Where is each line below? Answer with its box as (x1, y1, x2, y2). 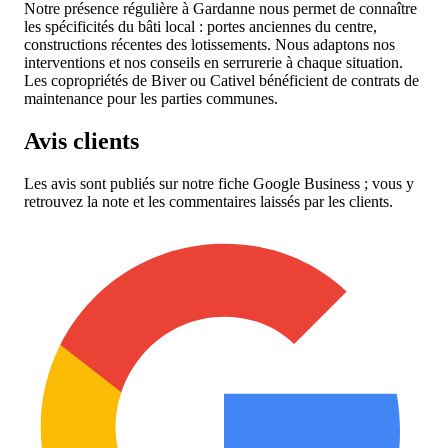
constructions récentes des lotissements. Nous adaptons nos (24, 35, 395, 53)
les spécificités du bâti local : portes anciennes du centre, (24, 17, 377, 35)
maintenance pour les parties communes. (24, 89, 278, 107)
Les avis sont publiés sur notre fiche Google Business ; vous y (24, 174, 414, 192)
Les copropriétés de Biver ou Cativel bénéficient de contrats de (24, 71, 419, 89)
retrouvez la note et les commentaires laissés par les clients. (24, 192, 393, 210)
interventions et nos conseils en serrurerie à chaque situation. (24, 53, 403, 71)
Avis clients (24, 127, 139, 154)
